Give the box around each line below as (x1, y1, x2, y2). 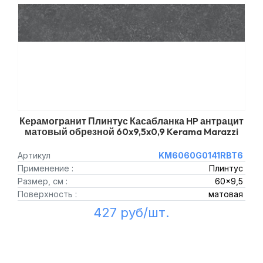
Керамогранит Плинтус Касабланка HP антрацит (19, 115, 244, 127)
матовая (208, 189, 243, 199)
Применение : (18, 163, 73, 173)
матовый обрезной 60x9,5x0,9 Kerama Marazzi (25, 126, 238, 137)
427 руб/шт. (93, 205, 170, 220)
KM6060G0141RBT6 (158, 150, 243, 160)
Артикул (18, 150, 50, 160)
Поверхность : (18, 189, 77, 199)
